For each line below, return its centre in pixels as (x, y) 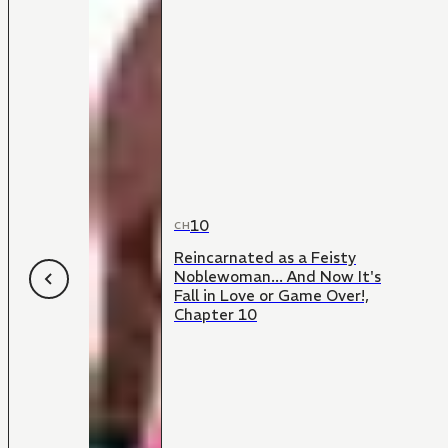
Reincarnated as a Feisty (265, 258)
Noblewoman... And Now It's (277, 277)
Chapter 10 (215, 315)
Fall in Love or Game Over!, (271, 296)
